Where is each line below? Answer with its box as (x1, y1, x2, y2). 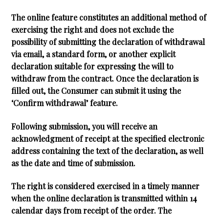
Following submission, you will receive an (11, 121, 157, 131)
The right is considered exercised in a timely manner (11, 181, 199, 192)
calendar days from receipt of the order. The (11, 205, 172, 216)
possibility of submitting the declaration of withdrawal (11, 37, 205, 47)
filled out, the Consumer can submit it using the (11, 86, 181, 96)
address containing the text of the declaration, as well (11, 145, 203, 156)
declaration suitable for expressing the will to (11, 61, 174, 72)
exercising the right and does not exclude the (11, 24, 174, 35)
